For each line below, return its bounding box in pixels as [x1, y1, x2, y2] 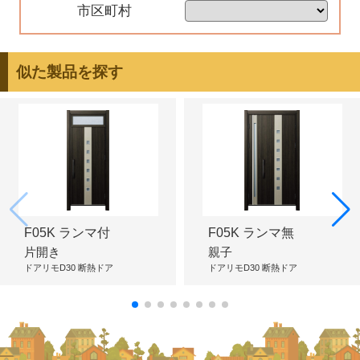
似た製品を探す [15, 63, 123, 80]
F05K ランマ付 [24, 225, 110, 239]
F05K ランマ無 [208, 225, 294, 239]
